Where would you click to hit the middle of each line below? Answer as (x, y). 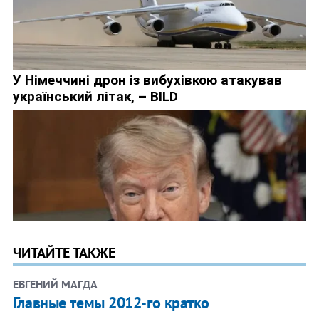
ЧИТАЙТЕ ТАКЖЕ (64, 252)
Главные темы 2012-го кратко (111, 302)
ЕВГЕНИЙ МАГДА (55, 284)
